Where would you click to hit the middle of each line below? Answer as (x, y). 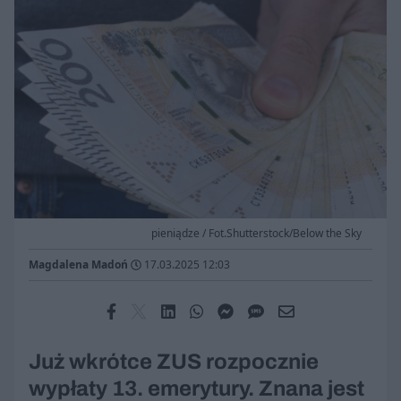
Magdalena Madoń (78, 265)
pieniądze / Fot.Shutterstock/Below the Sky (256, 234)
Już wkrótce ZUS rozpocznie (174, 362)
